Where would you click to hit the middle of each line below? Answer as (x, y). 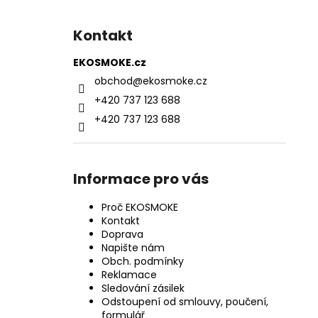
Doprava (122, 235)
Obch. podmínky (143, 262)
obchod (114, 81)
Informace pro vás (141, 179)
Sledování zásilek (143, 289)
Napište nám (133, 248)
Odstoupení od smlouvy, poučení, (185, 302)
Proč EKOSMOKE (140, 208)
